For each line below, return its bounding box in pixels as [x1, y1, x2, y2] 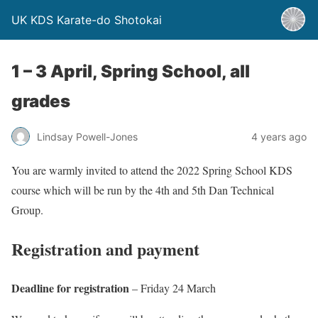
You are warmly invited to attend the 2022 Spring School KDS [11, 163, 292, 177]
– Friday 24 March [129, 280, 216, 295]
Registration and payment [11, 236, 199, 261]
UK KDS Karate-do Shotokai [11, 13, 162, 27]
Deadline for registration [11, 279, 129, 296]
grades [11, 91, 70, 111]
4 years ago [251, 130, 307, 143]
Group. [11, 202, 43, 217]
